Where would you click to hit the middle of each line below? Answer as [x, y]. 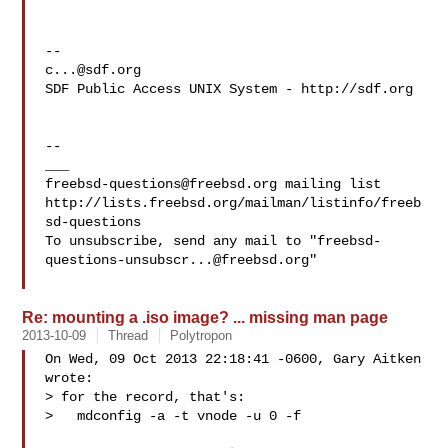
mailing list [329, 184]
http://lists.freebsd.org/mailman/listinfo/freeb [233, 203]
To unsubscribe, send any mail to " [181, 241]
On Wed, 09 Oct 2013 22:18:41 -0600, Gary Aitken [233, 359]
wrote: [69, 378]
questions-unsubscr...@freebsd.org [177, 260]
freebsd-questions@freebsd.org [161, 184]
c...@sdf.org [93, 70]
